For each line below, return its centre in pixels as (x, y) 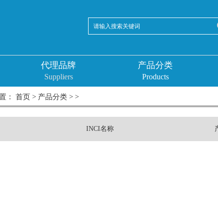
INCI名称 (100, 128)
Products (155, 76)
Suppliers (58, 76)
